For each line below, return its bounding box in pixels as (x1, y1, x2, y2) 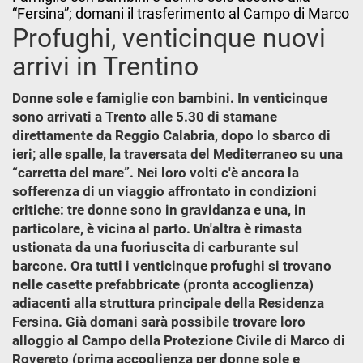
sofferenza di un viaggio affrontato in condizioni (12, 183, 317, 199)
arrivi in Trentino (12, 51, 199, 82)
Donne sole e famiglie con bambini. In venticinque (12, 90, 327, 106)
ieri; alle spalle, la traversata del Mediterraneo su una (12, 146, 343, 162)
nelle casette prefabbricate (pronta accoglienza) (12, 276, 314, 293)
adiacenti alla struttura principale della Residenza (12, 295, 324, 311)
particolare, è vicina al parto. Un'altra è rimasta (12, 220, 302, 237)
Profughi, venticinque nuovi (12, 23, 326, 53)
